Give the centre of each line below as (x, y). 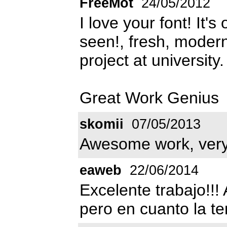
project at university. (152, 60)
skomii (102, 124)
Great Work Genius (149, 98)
